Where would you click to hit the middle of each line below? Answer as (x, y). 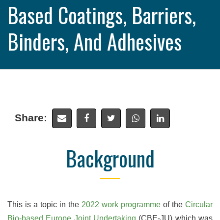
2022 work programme (121, 205)
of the (173, 205)
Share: (31, 118)
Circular (199, 205)
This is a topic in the (44, 205)
